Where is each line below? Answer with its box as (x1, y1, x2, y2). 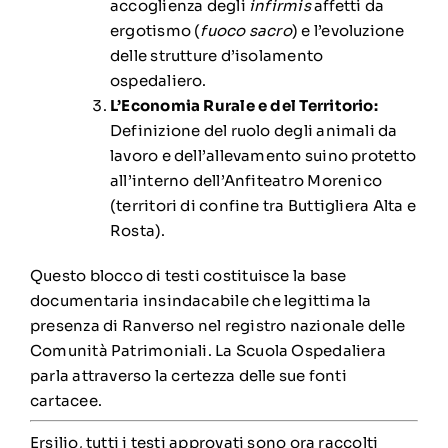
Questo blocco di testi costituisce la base (29, 265, 347, 285)
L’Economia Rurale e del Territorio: (109, 95, 378, 115)
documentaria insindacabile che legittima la (29, 290, 372, 310)
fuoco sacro (200, 20, 292, 40)
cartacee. (29, 390, 103, 410)
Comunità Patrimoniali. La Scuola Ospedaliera (29, 340, 386, 360)
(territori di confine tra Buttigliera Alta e (109, 195, 416, 215)
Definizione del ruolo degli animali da (109, 120, 398, 140)
